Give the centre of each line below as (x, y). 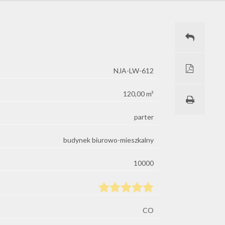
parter (144, 117)
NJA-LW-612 (134, 71)
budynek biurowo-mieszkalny (108, 140)
